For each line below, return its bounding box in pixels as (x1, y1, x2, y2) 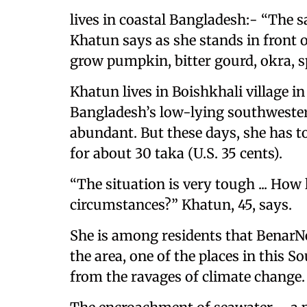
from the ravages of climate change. (70, 268, 305, 285)
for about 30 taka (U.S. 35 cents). (70, 145, 282, 162)
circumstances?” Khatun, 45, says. (70, 196, 292, 213)
